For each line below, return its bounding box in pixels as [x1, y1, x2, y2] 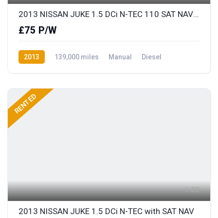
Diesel [142, 53, 162, 61]
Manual [109, 53, 132, 61]
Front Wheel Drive [18, 66, 74, 74]
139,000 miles [54, 53, 99, 61]
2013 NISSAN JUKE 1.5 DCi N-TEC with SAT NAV [18, 206, 194, 216]
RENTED [13, 92, 38, 115]
